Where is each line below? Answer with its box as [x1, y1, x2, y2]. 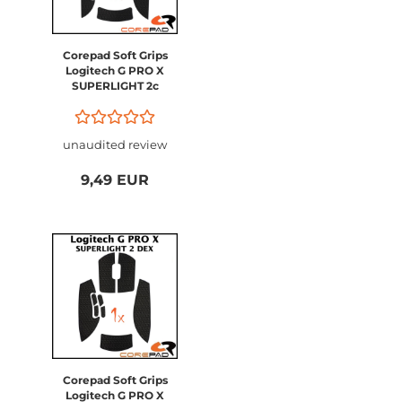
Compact [89, 94, 141, 108]
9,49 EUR [81, 171, 149, 188]
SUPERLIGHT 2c [71, 79, 159, 92]
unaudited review [63, 137, 167, 152]
